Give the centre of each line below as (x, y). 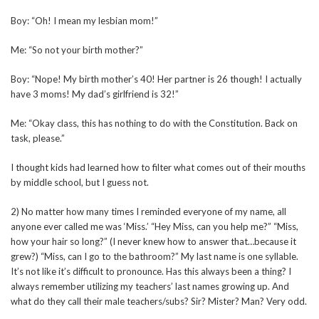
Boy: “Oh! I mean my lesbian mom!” (84, 21)
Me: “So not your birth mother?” (77, 50)
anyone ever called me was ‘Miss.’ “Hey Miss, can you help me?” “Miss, (155, 227)
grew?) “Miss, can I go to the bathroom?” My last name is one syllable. (155, 257)
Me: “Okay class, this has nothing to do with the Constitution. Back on (154, 124)
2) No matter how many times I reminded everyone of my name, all (148, 212)
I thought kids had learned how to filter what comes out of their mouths (158, 168)
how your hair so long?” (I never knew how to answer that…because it (153, 242)
